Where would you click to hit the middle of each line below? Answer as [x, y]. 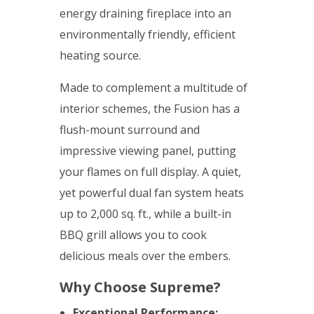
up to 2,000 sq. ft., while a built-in [145, 214]
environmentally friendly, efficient [148, 35]
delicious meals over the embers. [149, 256]
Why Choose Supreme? [144, 287]
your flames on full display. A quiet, [150, 172]
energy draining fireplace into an [145, 14]
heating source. [103, 56]
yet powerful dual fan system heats [152, 193]
